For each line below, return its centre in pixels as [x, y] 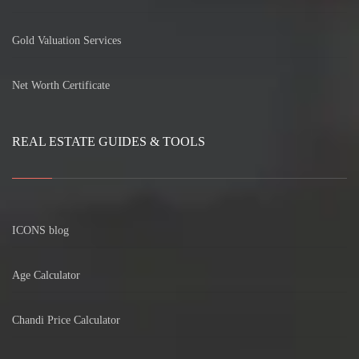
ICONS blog [40, 230]
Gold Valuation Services [67, 40]
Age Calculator [46, 275]
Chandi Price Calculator [66, 320]
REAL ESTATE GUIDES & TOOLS [109, 141]
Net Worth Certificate [61, 85]
